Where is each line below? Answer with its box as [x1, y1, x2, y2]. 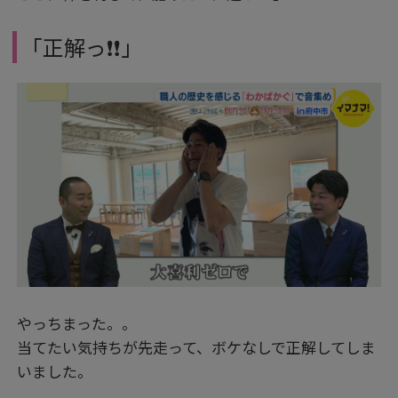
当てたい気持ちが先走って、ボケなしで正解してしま [17, 335, 377, 358]
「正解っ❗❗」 [21, 30, 143, 62]
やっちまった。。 [17, 311, 138, 334]
